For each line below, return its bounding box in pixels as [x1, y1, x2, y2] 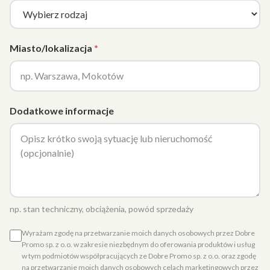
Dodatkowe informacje [10, 105, 114, 116]
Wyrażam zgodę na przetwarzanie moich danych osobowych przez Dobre [22, 228, 255, 237]
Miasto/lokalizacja [10, 42, 92, 54]
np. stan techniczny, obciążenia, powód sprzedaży [10, 204, 193, 214]
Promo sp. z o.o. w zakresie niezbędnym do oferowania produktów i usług [22, 240, 255, 249]
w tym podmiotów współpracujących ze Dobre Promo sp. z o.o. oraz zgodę [22, 251, 256, 260]
